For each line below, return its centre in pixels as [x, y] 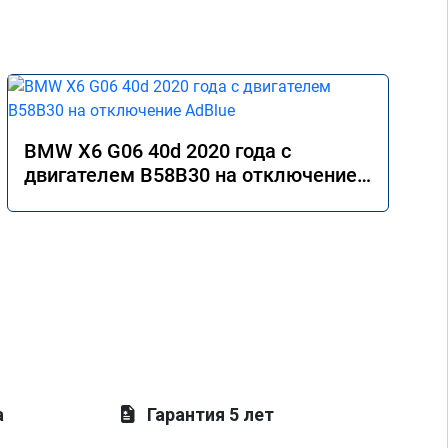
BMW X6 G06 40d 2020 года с [157, 151]
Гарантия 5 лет [211, 414]
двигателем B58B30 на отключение [190, 175]
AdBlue [56, 199]
